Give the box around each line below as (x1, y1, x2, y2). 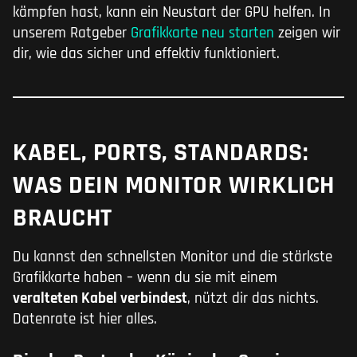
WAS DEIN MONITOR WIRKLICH (13, 168, 335, 202)
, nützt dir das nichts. (187, 288, 319, 308)
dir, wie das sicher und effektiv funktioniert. (13, 43, 280, 64)
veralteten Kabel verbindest (13, 288, 187, 308)
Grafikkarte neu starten (127, 22, 274, 43)
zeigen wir (274, 22, 340, 43)
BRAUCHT (13, 201, 112, 234)
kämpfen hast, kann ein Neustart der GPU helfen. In (13, 2, 331, 22)
